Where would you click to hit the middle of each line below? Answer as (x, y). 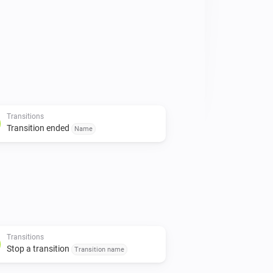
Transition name (99, 249)
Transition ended (39, 128)
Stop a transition (39, 248)
